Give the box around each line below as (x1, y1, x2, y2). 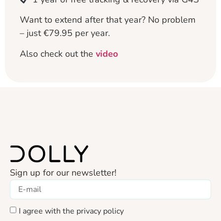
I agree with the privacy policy (19, 205, 124, 217)
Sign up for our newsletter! (10, 166, 116, 179)
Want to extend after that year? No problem (20, 14, 195, 26)
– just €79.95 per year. (20, 27, 110, 39)
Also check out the (20, 47, 96, 60)
